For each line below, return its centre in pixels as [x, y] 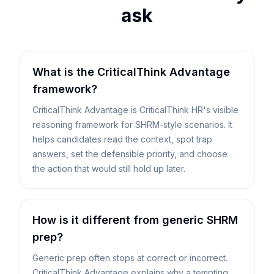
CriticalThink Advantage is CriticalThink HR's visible [135, 110]
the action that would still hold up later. [109, 168]
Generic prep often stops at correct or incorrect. [130, 258]
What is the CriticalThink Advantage [131, 72]
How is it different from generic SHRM [135, 220]
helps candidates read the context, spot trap [122, 139]
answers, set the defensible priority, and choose [130, 154]
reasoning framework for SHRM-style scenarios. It [132, 124]
